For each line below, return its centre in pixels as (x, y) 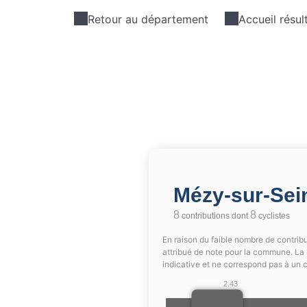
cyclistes (273, 216)
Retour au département (148, 19)
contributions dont (215, 216)
